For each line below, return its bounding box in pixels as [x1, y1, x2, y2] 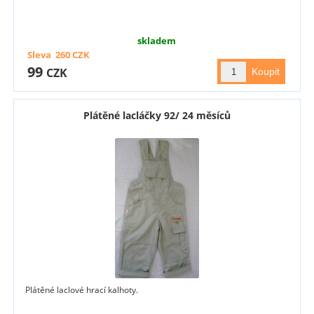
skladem [137, 34, 177, 48]
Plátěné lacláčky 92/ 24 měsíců [83, 109, 231, 123]
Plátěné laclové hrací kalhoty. [25, 284, 139, 296]
